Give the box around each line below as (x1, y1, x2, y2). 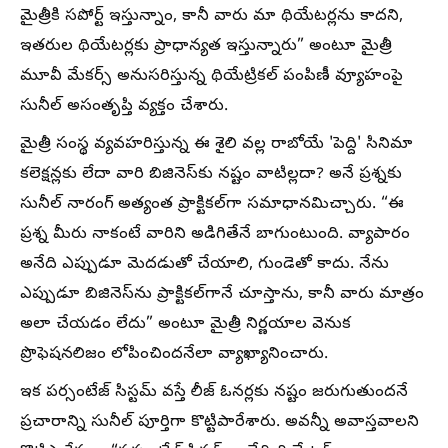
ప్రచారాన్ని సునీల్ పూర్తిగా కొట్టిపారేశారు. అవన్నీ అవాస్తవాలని (20, 412, 419, 434)
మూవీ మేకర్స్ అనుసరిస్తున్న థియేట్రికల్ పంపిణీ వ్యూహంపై (20, 66, 403, 88)
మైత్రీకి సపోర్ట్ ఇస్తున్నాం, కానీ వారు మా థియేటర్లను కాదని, (20, 6, 403, 28)
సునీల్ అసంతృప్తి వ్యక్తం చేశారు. (20, 96, 228, 118)
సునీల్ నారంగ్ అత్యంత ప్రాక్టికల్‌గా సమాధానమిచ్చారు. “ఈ (20, 194, 404, 216)
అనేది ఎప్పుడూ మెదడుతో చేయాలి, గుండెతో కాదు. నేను (20, 254, 389, 276)
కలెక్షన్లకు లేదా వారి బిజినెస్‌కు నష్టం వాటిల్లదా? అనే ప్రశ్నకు (20, 164, 402, 186)
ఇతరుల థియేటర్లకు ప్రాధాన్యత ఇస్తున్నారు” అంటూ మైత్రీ (20, 36, 392, 58)
